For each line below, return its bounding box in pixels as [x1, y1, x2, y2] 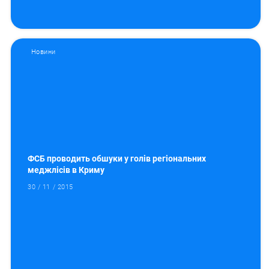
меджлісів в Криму [28, 165, 105, 175]
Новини [31, 48, 56, 56]
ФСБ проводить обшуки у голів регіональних [28, 154, 207, 164]
